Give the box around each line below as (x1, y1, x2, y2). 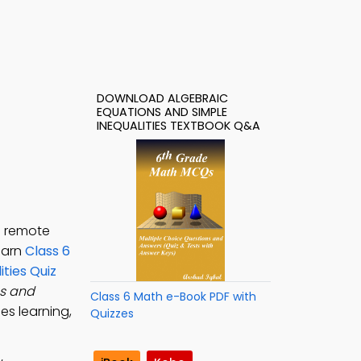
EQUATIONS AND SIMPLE (97, 104, 227, 120)
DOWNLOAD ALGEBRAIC (97, 90, 228, 106)
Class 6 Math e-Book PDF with (90, 288, 256, 305)
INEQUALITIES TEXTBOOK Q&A (97, 118, 260, 134)
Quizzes (90, 305, 134, 322)
